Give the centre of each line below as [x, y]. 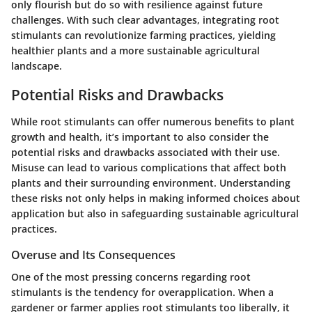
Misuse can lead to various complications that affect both [149, 167]
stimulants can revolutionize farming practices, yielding [143, 36]
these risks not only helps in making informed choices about [156, 198]
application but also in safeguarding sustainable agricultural [155, 213]
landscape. [37, 66]
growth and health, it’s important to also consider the [140, 136]
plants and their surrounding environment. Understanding [151, 182]
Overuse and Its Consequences [93, 255]
